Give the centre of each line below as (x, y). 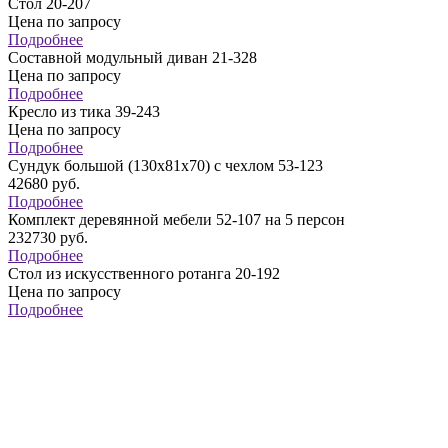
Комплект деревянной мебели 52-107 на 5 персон (176, 220)
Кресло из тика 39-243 (84, 112)
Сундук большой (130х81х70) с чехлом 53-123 (165, 166)
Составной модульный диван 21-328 (132, 58)
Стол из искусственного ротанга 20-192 (144, 274)
